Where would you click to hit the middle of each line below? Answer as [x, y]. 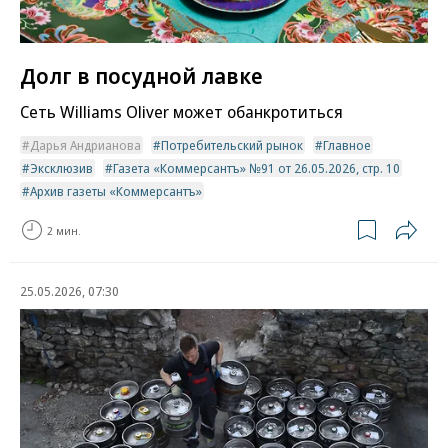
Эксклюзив [61, 168]
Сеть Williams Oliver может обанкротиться [181, 112]
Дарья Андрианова [85, 145]
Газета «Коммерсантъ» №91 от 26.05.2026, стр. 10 [256, 168]
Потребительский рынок [232, 145]
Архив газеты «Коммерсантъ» [116, 191]
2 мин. [64, 230]
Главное [347, 145]
